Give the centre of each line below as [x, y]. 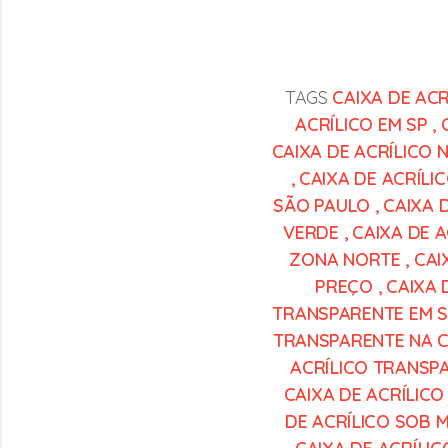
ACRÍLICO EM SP [361, 124]
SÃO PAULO [322, 205]
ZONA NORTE [345, 259]
